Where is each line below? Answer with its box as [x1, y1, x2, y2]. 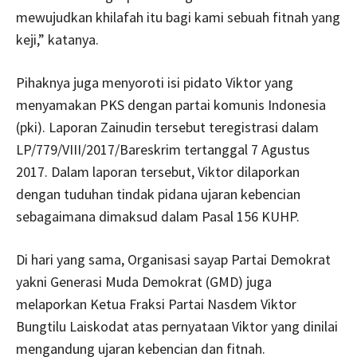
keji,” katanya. [16, 30, 99, 49]
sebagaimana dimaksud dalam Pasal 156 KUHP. [16, 207, 300, 226]
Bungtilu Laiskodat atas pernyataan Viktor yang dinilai [16, 317, 338, 336]
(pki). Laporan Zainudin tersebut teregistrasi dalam [16, 118, 319, 137]
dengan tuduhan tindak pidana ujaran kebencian [16, 185, 300, 204]
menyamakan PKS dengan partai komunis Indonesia [16, 96, 326, 115]
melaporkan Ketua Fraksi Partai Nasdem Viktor [16, 295, 296, 314]
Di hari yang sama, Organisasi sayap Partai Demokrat [16, 250, 331, 269]
